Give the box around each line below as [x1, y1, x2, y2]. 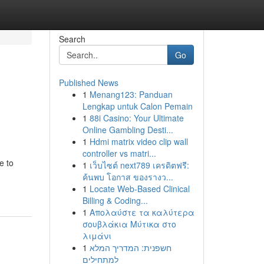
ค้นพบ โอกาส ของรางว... [82, 171, 173, 183]
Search [58, 33, 85, 45]
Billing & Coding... [82, 194, 148, 206]
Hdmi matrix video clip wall [89, 136, 188, 147]
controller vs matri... [82, 147, 156, 159]
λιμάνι [82, 230, 111, 242]
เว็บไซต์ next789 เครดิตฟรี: [89, 159, 189, 171]
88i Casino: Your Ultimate [89, 112, 184, 124]
